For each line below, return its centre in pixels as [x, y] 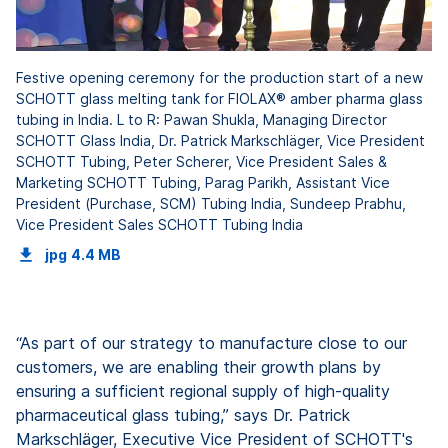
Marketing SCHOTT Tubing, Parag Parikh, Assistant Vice [203, 182]
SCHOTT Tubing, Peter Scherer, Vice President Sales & [201, 161]
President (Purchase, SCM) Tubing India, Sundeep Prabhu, [211, 203]
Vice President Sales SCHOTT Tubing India [159, 224]
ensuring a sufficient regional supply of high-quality [203, 390]
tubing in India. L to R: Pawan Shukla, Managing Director [201, 119]
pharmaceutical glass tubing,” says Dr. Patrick [183, 414]
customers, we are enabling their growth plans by [198, 366]
